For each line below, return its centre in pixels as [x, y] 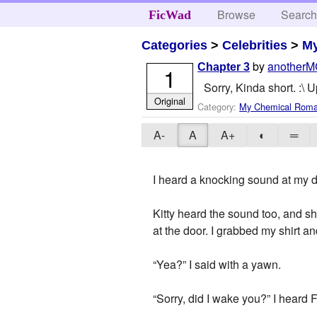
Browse [237, 15]
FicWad [169, 15]
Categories [175, 45]
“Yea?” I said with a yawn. [217, 265]
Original [169, 100]
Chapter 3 [224, 67]
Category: [219, 106]
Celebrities [255, 45]
